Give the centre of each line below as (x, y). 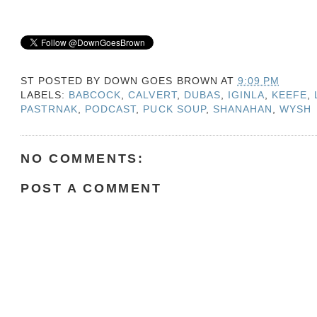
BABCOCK (95, 95)
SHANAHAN (242, 109)
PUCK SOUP (174, 109)
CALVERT (152, 95)
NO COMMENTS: (82, 158)
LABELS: (45, 95)
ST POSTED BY (63, 81)
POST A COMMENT (91, 188)
